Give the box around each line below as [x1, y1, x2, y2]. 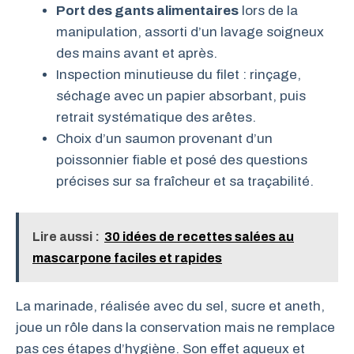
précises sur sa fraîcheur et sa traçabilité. [56, 174, 314, 189]
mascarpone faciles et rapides [32, 250, 222, 265]
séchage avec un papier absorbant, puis [56, 88, 306, 104]
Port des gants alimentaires [56, 3, 239, 18]
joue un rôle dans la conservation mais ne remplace [16, 319, 335, 335]
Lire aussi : [32, 229, 100, 243]
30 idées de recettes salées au [104, 229, 294, 243]
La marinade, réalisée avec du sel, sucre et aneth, [16, 298, 325, 314]
